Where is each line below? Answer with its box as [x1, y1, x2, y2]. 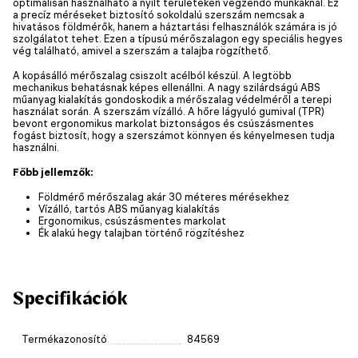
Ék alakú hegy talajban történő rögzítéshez [38, 225, 245, 239]
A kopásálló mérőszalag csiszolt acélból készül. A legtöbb [13, 68, 292, 82]
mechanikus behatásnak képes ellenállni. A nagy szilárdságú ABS [13, 80, 320, 93]
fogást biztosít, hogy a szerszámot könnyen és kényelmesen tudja [13, 128, 335, 141]
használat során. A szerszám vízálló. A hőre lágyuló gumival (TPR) [13, 104, 324, 117]
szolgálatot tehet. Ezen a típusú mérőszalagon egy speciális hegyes [13, 31, 343, 45]
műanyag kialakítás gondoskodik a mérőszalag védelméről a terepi [13, 92, 332, 105]
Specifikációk [13, 287, 128, 308]
